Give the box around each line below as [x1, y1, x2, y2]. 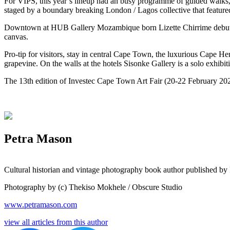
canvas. [4, 32, 30, 41]
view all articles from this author [4, 217, 108, 226]
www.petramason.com [4, 200, 77, 209]
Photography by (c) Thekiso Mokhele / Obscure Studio [4, 182, 182, 191]
